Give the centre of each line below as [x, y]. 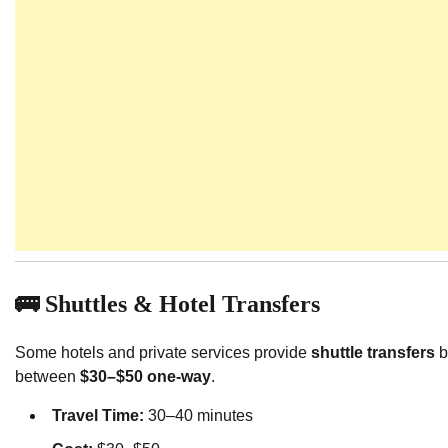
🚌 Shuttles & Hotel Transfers [167, 303]
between [47, 377]
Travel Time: [98, 416]
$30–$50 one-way [145, 377]
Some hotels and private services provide [163, 353]
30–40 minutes [198, 416]
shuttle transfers [373, 353]
